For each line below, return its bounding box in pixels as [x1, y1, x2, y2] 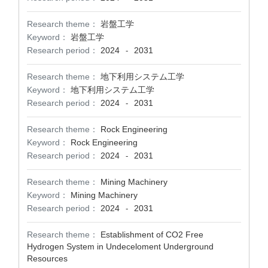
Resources [27, 254, 68, 263]
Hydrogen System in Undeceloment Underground [27, 242, 214, 251]
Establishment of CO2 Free [100, 230, 203, 239]
